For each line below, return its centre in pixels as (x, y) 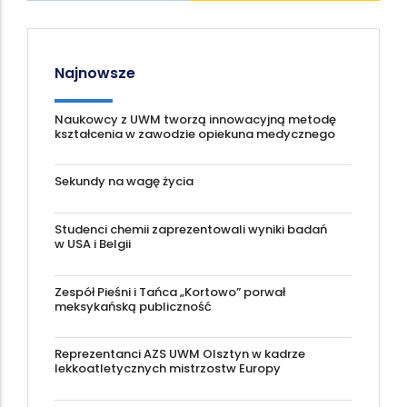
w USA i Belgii (93, 244)
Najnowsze (95, 73)
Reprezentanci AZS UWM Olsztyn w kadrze (180, 354)
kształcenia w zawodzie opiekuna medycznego (195, 134)
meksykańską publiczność (133, 306)
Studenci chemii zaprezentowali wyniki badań (191, 230)
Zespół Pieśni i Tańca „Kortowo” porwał (170, 292)
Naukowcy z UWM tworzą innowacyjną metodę (195, 119)
